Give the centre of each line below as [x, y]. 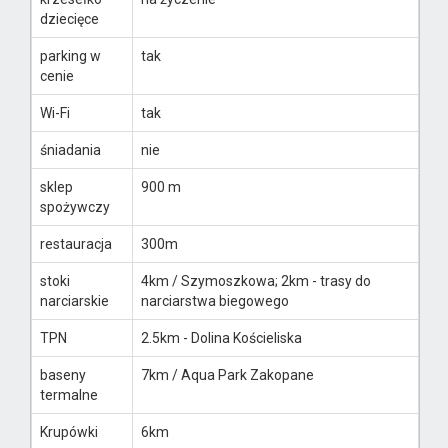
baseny [63, 375]
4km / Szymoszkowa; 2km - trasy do [256, 281]
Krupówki [69, 432]
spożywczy [75, 207]
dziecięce [69, 19]
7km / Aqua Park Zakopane [227, 375]
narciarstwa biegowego [215, 301]
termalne [69, 395]
